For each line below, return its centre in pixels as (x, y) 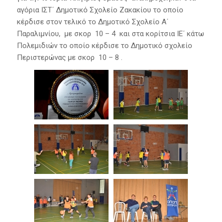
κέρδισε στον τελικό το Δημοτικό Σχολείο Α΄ (92, 22)
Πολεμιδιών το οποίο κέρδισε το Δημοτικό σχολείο (104, 46)
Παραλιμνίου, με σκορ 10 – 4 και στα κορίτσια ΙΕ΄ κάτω (110, 34)
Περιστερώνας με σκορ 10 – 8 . (69, 58)
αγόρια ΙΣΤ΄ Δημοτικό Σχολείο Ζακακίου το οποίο (100, 10)
